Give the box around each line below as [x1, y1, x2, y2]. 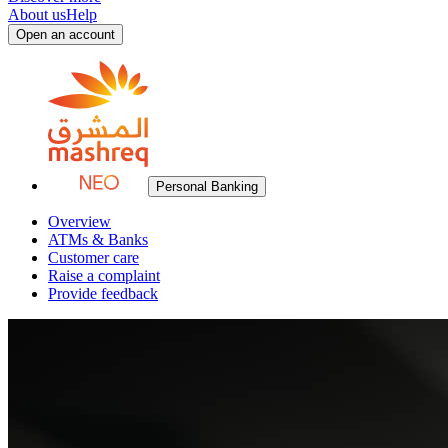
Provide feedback [48, 284, 158, 302]
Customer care [48, 248, 139, 266]
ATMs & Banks [48, 230, 148, 248]
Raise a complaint [48, 266, 160, 284]
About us [8, 5, 66, 23]
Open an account [16, 26, 115, 42]
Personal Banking [156, 178, 258, 194]
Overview [48, 212, 111, 230]
